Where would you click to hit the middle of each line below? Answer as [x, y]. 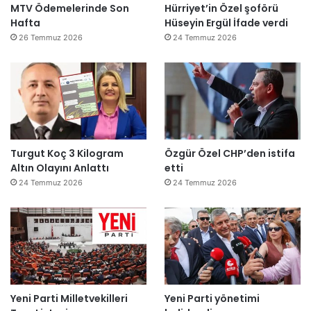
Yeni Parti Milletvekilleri [69, 298]
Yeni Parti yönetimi [212, 298]
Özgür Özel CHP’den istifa [229, 154]
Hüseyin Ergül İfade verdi [226, 23]
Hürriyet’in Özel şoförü [221, 9]
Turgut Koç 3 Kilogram [67, 154]
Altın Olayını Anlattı [60, 168]
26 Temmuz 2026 [51, 38]
